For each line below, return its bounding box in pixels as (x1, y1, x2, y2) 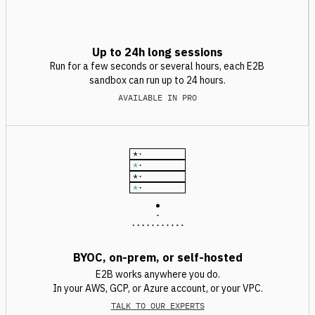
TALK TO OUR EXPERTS (110, 300, 205, 311)
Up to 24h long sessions (91, 45, 223, 59)
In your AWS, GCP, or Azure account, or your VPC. (52, 282, 263, 295)
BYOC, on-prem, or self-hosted (72, 250, 243, 264)
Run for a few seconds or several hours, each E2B (50, 60, 264, 72)
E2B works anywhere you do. (95, 268, 220, 281)
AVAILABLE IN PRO (117, 92, 197, 103)
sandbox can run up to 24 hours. (89, 74, 226, 86)
